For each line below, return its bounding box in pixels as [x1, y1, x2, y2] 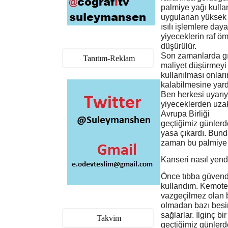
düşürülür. [161, 42, 196, 50]
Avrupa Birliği [161, 109, 210, 118]
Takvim [97, 214, 121, 222]
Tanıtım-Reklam [83, 54, 135, 63]
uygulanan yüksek [161, 13, 226, 21]
